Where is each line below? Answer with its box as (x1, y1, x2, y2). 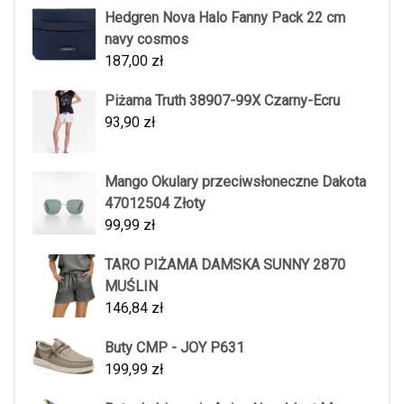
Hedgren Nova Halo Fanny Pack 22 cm (105, 8, 345, 26)
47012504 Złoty (105, 194, 206, 212)
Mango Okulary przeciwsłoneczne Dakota (105, 172, 366, 190)
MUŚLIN (105, 277, 158, 295)
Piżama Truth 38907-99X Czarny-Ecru (105, 91, 340, 109)
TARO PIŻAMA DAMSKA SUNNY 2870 (105, 255, 345, 273)
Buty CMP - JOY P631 (105, 338, 244, 356)
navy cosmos (105, 30, 188, 48)
